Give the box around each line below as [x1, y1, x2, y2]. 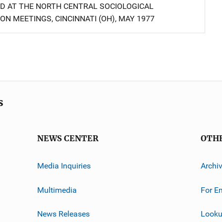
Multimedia [37, 185, 77, 195]
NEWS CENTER [37, 134, 99, 143]
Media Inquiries [37, 161, 91, 170]
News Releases [37, 209, 90, 219]
